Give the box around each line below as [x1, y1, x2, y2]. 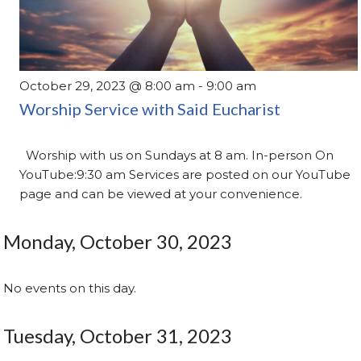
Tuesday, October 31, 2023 [3, 324, 233, 348]
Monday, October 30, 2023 [3, 230, 233, 254]
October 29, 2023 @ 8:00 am [19, 78, 196, 94]
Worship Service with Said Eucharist [19, 99, 281, 119]
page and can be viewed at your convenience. [19, 186, 303, 202]
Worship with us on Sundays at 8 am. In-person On [19, 147, 334, 164]
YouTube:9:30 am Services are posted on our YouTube [19, 167, 351, 183]
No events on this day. [3, 280, 137, 297]
